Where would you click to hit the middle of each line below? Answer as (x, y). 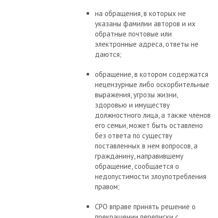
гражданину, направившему (139, 156)
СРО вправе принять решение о (145, 207)
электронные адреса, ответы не (147, 44)
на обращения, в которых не (140, 14)
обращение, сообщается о (137, 166)
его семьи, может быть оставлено (149, 126)
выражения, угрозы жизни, (136, 95)
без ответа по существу (134, 136)
